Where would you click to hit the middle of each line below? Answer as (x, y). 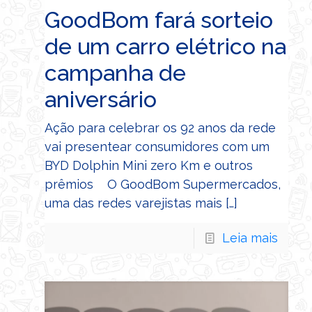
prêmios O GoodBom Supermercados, (163, 185)
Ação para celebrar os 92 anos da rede (160, 128)
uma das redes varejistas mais (133, 203)
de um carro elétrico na (165, 47)
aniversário (101, 100)
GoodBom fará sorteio (159, 20)
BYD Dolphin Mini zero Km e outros (149, 166)
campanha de (115, 73)
